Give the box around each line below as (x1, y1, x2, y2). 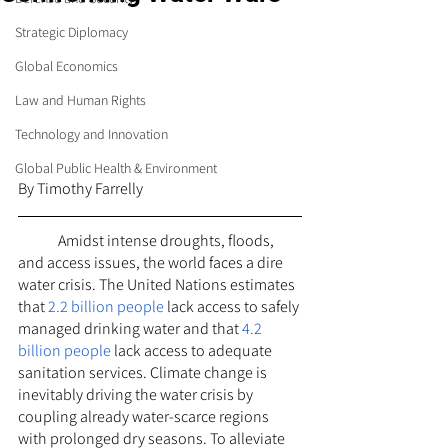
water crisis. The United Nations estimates (18, 274, 298, 295)
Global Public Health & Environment (15, 159, 217, 177)
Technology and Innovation (15, 125, 168, 143)
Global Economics (15, 57, 118, 75)
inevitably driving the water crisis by (18, 384, 256, 405)
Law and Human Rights (15, 91, 146, 109)
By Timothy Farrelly (18, 178, 143, 199)
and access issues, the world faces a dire (18, 252, 286, 273)
